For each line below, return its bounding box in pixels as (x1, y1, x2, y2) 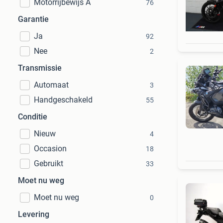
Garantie (18, 14, 49, 24)
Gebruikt (34, 159, 63, 168)
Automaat (34, 80, 69, 90)
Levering (18, 210, 49, 219)
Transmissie (18, 63, 62, 73)
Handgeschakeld (34, 95, 93, 105)
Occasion (34, 144, 67, 153)
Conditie (18, 112, 47, 121)
